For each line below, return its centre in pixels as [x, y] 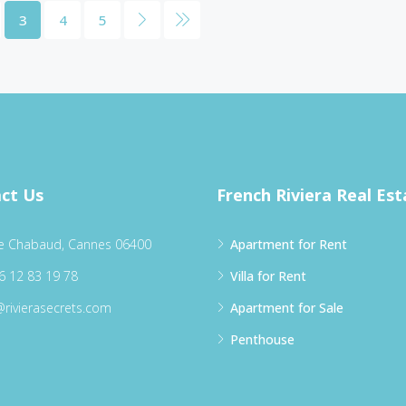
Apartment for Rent [289, 244]
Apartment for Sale [287, 307]
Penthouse [262, 339]
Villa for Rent [268, 275]
